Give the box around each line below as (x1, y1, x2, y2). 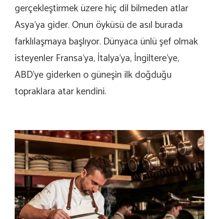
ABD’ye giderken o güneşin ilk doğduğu (15, 66, 172, 83)
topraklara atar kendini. (15, 83, 106, 100)
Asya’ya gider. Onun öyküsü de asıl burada (15, 17, 183, 33)
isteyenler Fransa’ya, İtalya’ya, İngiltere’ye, (15, 50, 179, 66)
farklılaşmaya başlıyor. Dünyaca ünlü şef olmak (15, 33, 198, 50)
